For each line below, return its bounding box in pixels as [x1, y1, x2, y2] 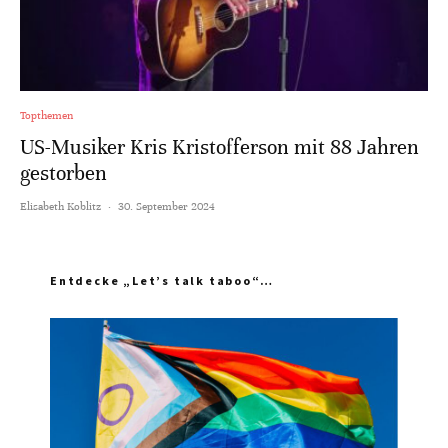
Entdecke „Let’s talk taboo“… [50, 272, 274, 288]
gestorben [20, 160, 107, 186]
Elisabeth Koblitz [20, 198, 101, 213]
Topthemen [20, 107, 73, 122]
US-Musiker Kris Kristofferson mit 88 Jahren [20, 134, 419, 160]
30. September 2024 [118, 198, 215, 213]
